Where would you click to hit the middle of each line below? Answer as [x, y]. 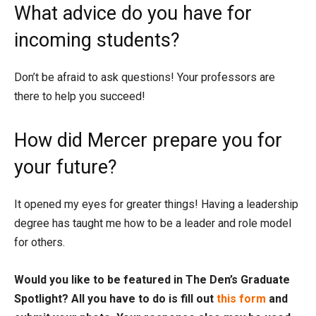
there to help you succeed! [80, 96]
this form [241, 299]
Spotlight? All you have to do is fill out [115, 299]
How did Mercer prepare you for [148, 140]
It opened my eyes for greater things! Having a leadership [156, 204]
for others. [39, 242]
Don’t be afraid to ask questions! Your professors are [145, 77]
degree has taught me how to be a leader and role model [153, 223]
